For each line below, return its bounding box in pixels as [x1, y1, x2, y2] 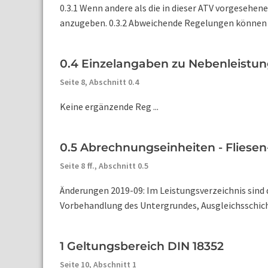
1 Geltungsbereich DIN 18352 [60, 239, 224, 253]
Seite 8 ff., [60, 160, 99, 171]
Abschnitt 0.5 [99, 160, 148, 171]
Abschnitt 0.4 [89, 77, 139, 87]
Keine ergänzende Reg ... [60, 100, 159, 112]
